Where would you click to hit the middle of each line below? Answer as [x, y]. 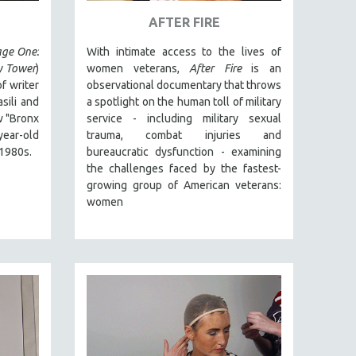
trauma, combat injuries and [184, 135]
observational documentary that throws [184, 85]
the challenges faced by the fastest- [184, 168]
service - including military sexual [184, 118]
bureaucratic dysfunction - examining [184, 151]
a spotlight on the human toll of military [184, 101]
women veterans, [138, 68]
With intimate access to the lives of [184, 51]
